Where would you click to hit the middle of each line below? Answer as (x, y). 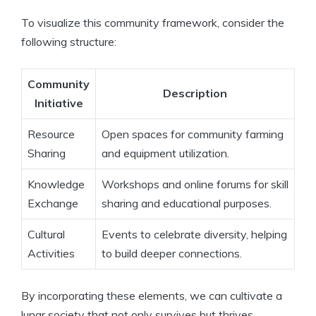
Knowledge (56, 184)
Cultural (46, 235)
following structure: (69, 42)
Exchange (53, 203)
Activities (51, 254)
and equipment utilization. (165, 153)
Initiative (59, 103)
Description (195, 93)
